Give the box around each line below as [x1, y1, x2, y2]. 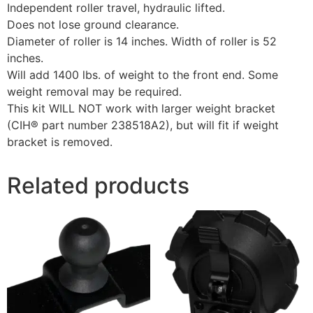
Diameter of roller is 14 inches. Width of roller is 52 [7, 34, 277, 49]
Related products [7, 172, 189, 200]
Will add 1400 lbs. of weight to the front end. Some [7, 68, 278, 82]
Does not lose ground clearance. [7, 17, 179, 32]
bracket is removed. [7, 135, 112, 150]
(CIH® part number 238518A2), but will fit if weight [7, 118, 279, 133]
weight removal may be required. [7, 85, 182, 99]
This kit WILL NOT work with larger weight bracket [7, 101, 275, 116]
